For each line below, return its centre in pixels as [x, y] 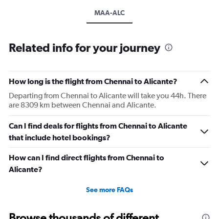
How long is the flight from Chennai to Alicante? [93, 81]
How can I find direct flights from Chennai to [87, 157]
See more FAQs [109, 189]
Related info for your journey [85, 47]
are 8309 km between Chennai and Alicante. [83, 105]
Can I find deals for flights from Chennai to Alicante [98, 125]
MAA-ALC [109, 12]
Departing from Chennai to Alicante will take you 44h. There [108, 95]
